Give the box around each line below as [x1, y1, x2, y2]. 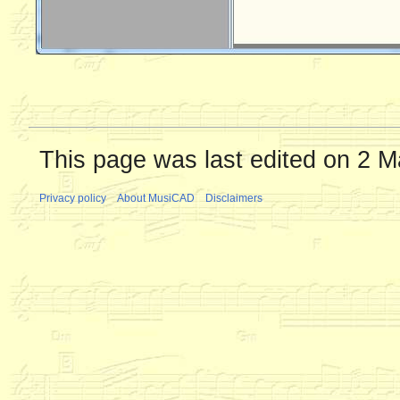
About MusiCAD [117, 192, 195, 205]
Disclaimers [205, 192, 262, 205]
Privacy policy [39, 192, 106, 205]
